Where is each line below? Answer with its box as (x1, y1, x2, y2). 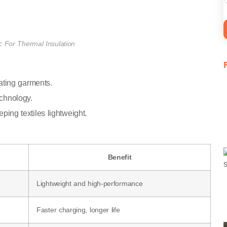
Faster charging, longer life (36, 206, 120, 214)
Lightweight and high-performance (36, 179, 143, 188)
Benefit (107, 153, 132, 162)
